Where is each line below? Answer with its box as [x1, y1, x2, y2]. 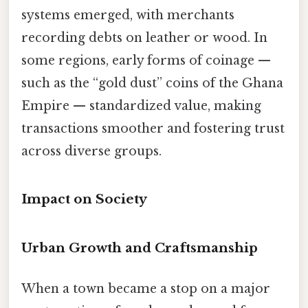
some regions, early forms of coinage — [21, 52, 271, 68]
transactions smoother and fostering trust [21, 120, 285, 136]
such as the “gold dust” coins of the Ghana [21, 75, 283, 91]
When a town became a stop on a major [21, 281, 270, 297]
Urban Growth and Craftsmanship [21, 240, 258, 256]
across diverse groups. [21, 143, 162, 159]
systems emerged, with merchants [21, 7, 234, 23]
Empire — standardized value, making [21, 98, 261, 113]
